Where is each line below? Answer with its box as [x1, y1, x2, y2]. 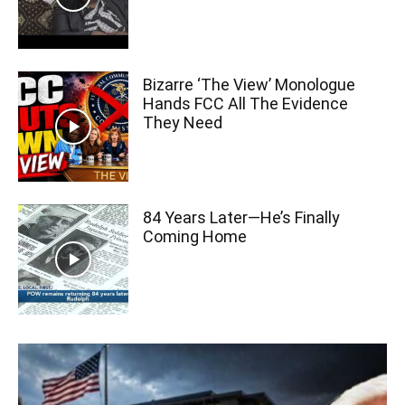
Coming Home [143, 227, 248, 247]
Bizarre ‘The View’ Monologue [143, 74, 356, 94]
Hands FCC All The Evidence [143, 93, 349, 113]
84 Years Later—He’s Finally [143, 208, 341, 228]
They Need [143, 112, 223, 132]
